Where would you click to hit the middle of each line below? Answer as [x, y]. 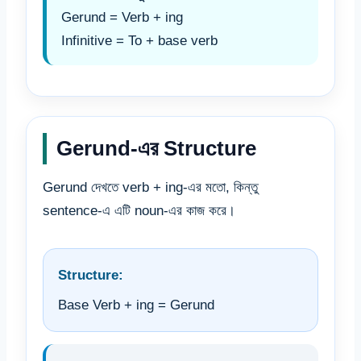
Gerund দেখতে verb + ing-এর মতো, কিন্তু [150, 188]
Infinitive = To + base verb [139, 41]
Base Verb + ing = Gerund [136, 305]
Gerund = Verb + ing [122, 18]
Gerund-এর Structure [156, 149]
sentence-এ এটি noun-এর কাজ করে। [139, 211]
